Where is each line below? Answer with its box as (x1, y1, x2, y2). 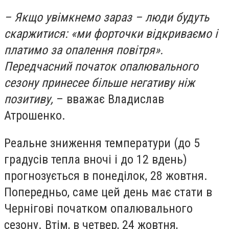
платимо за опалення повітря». (4, 42, 163, 57)
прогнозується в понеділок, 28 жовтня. (4, 168, 208, 183)
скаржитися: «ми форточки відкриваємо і (4, 26, 218, 41)
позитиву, (4, 91, 53, 106)
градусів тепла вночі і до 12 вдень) (4, 152, 187, 167)
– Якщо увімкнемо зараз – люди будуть (4, 10, 209, 25)
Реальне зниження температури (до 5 (4, 135, 200, 150)
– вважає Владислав (53, 91, 164, 106)
